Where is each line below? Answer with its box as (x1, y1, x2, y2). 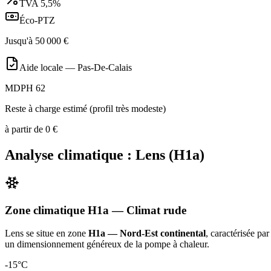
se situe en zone (24, 228, 88, 239)
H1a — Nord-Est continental (88, 228, 206, 239)
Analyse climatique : (5, 146, 135, 163)
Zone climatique (5, 203, 88, 217)
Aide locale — (19, 62, 77, 73)
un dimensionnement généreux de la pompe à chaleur (5, 239, 207, 250)
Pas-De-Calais (77, 62, 132, 73)
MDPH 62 (5, 83, 45, 94)
